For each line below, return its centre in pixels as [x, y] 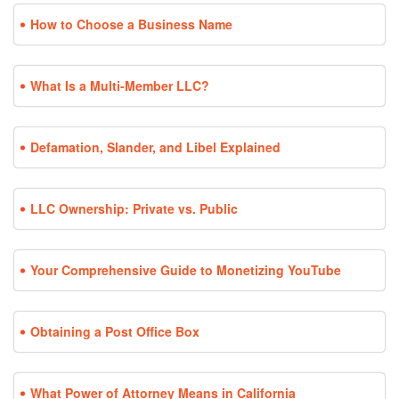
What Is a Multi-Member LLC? [120, 86]
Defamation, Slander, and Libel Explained [155, 147]
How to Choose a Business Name [131, 24]
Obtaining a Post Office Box [115, 332]
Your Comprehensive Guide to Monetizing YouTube [186, 270]
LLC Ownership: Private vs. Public [134, 209]
